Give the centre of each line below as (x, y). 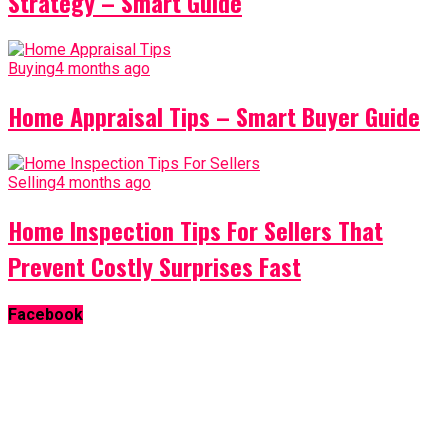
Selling (32, 182)
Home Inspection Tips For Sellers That (195, 229)
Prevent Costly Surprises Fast (154, 265)
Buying (31, 68)
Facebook (45, 314)
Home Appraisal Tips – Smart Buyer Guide (214, 115)
